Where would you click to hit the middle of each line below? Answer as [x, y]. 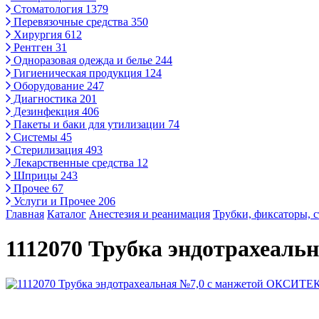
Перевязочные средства [71, 22]
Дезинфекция [46, 111]
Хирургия [38, 35]
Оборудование [49, 86]
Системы [36, 137]
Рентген [33, 47]
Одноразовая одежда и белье [83, 60]
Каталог [67, 214]
